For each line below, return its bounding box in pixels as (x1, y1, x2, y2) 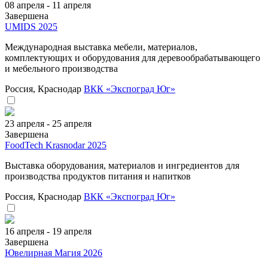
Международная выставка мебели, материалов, (5, 41, 197, 52)
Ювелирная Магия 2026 (5, 247, 102, 258)
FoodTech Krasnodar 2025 (5, 139, 106, 150)
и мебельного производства (5, 63, 118, 74)
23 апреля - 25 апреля (5, 118, 92, 129)
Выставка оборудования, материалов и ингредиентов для (5, 160, 239, 170)
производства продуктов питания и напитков (5, 170, 191, 181)
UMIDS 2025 (5, 21, 57, 32)
